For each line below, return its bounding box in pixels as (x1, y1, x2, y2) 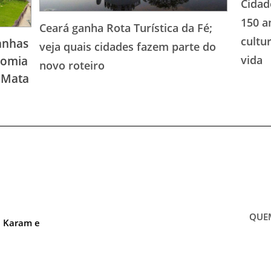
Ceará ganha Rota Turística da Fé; (39, 20, 212, 35)
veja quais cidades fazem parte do (39, 39, 216, 54)
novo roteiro (39, 57, 105, 73)
